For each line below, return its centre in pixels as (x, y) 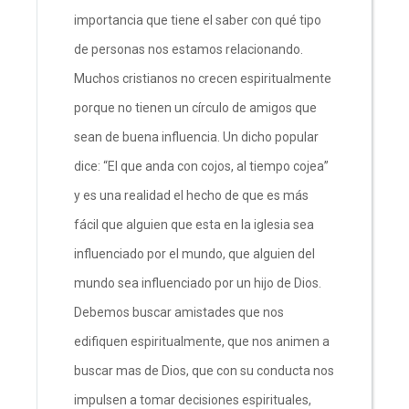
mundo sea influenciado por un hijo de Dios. (198, 283)
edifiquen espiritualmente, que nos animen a (202, 341)
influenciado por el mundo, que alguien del (194, 253)
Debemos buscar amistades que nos (179, 312)
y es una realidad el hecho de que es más (191, 195)
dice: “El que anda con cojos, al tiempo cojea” (201, 166)
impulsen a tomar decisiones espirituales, (193, 399)
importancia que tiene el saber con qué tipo (198, 20)
